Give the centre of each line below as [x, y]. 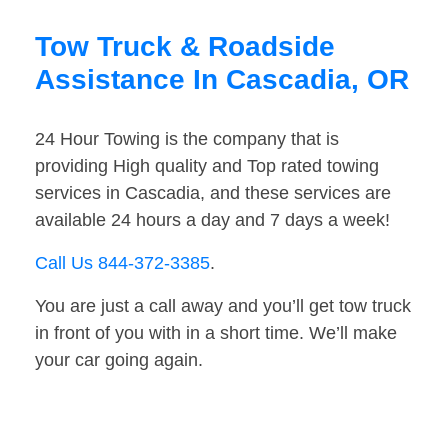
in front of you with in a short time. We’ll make [216, 333]
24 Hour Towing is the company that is [187, 139]
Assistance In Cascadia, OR [222, 80]
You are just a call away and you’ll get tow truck [223, 306]
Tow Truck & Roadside [185, 47]
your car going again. [119, 360]
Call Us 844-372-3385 [122, 263]
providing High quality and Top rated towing [207, 166]
